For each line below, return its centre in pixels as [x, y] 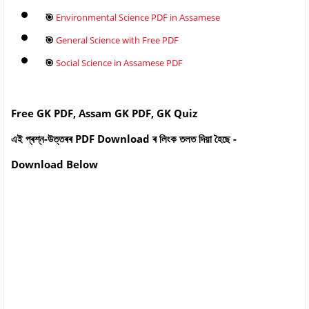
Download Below [54, 164]
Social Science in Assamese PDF [119, 62]
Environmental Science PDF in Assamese [138, 17]
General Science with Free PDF [117, 40]
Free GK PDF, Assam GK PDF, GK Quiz [104, 113]
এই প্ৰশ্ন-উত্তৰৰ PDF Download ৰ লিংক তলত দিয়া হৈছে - [124, 138]
